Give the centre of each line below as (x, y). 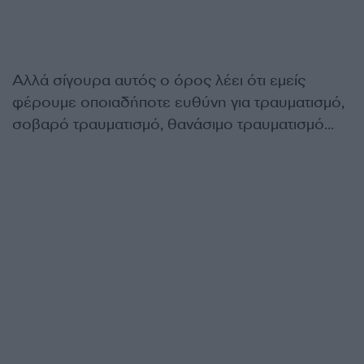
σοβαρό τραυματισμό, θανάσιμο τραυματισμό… (173, 124)
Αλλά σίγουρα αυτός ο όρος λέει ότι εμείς (159, 80)
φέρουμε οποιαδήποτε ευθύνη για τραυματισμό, (178, 102)
